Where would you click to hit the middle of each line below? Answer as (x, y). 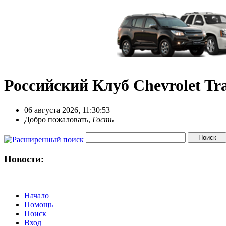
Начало (37, 196)
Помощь (39, 205)
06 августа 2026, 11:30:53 (67, 110)
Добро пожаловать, (58, 119)
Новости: (24, 159)
